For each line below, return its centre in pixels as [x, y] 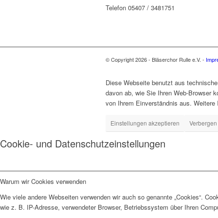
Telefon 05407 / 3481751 [140, 8]
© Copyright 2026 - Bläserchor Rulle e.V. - [156, 60]
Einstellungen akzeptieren [145, 123]
